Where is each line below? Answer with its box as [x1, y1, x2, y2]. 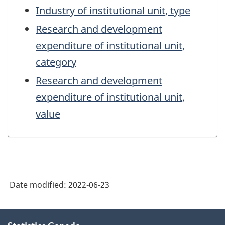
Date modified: [10, 179, 68, 190]
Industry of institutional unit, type [36, 4, 190, 18]
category [36, 55, 76, 69]
